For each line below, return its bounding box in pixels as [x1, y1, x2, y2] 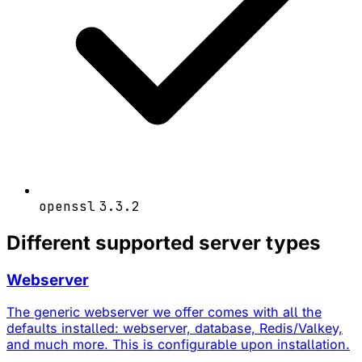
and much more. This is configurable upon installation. [6, 336, 350, 353]
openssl [39, 197, 95, 215]
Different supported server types [6, 230, 321, 255]
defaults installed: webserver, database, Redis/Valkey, [6, 320, 343, 337]
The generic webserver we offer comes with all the [6, 304, 322, 321]
